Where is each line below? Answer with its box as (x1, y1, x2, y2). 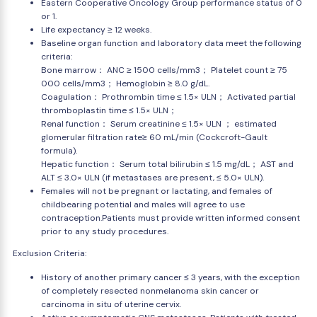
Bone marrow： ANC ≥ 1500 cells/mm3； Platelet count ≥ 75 (41, 64, 287, 76)
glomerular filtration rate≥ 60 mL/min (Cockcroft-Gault (41, 132, 267, 143)
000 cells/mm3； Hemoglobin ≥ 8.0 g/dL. (41, 78, 209, 89)
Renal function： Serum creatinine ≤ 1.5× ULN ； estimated (41, 118, 277, 129)
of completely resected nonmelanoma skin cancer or (41, 285, 259, 296)
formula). (41, 145, 77, 156)
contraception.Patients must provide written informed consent (41, 212, 300, 224)
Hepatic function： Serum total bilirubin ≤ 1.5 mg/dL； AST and (41, 158, 294, 170)
